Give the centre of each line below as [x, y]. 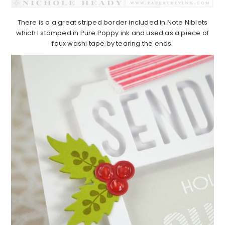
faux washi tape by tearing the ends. [113, 44]
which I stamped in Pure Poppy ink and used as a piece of [113, 33]
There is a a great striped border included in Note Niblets [113, 23]
